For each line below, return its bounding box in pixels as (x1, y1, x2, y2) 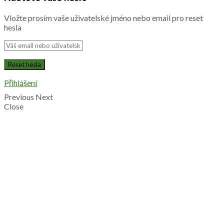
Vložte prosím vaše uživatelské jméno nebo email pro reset (4, 12, 203, 22)
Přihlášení (4, 77, 37, 87)
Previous (4, 91, 34, 101)
